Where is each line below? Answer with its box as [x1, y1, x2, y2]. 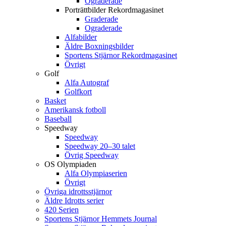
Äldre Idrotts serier [44, 196, 104, 205]
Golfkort [65, 87, 92, 96]
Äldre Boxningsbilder [65, 42, 134, 51]
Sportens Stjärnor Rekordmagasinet [65, 51, 177, 60]
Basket [44, 96, 66, 105]
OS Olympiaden [44, 160, 96, 169]
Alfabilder [65, 33, 97, 42]
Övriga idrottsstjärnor [44, 187, 112, 196]
